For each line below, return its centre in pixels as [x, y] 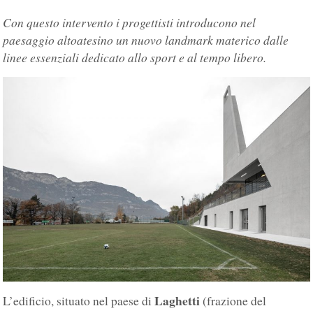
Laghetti [177, 301]
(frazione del [233, 301]
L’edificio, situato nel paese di [79, 301]
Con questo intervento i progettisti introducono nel [130, 22]
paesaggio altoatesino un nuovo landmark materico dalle [146, 39]
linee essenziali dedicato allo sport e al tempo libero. [135, 57]
